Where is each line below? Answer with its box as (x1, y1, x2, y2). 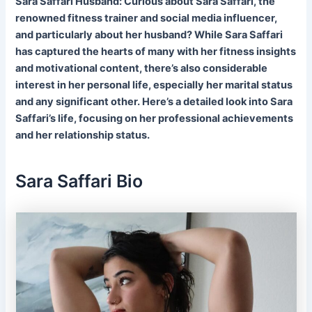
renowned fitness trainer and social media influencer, (15, 12, 278, 25)
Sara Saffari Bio (15, 170, 143, 192)
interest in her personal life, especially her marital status (15, 79, 293, 92)
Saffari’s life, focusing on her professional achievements (15, 112, 294, 125)
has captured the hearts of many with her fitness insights (15, 45, 297, 58)
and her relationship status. (15, 129, 150, 142)
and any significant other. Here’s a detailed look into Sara (15, 95, 293, 109)
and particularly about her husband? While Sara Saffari (15, 29, 283, 42)
